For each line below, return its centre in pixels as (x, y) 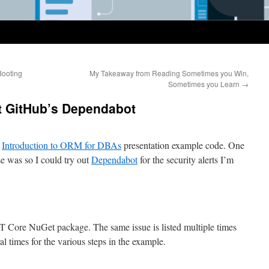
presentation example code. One (183, 145)
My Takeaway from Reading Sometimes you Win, (169, 73)
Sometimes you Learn (205, 84)
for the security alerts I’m (186, 159)
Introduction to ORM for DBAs (62, 145)
